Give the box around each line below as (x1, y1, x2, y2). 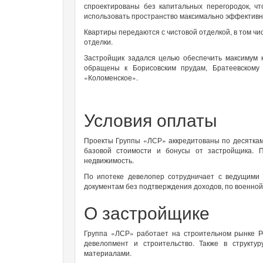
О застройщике (84, 199, 210, 225)
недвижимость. (84, 154, 134, 165)
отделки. (84, 36, 113, 46)
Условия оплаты (84, 106, 217, 132)
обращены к (84, 62, 133, 72)
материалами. (84, 247, 133, 258)
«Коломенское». (84, 72, 138, 82)
